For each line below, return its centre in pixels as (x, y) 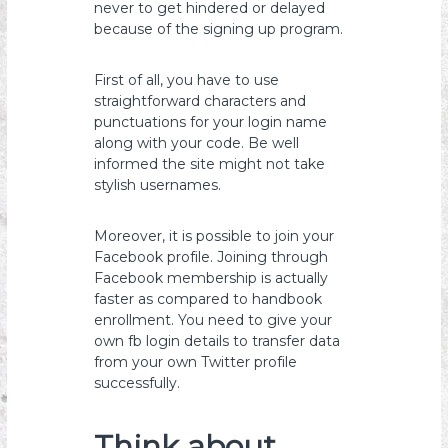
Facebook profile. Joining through (211, 257)
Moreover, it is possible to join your (214, 236)
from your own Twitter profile (196, 362)
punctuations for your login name (211, 122)
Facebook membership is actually (211, 278)
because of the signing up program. (219, 29)
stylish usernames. (158, 185)
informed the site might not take (210, 164)
